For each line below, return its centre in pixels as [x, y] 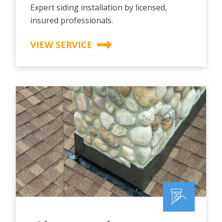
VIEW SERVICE [61, 44]
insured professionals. [72, 20]
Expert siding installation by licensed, [99, 7]
